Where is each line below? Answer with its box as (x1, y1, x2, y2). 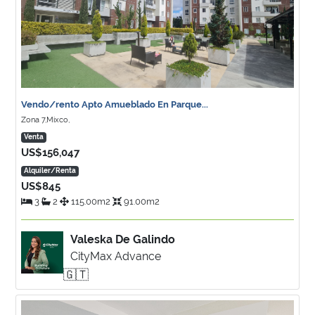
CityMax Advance (70, 250, 161, 263)
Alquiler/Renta (24, 167, 76, 174)
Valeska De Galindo (70, 233, 175, 246)
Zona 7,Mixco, (21, 115, 70, 124)
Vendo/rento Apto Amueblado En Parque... (21, 99, 208, 110)
